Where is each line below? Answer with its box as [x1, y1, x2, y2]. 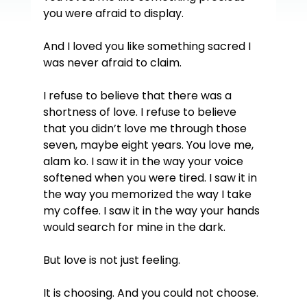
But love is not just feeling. [42, 251, 180, 268]
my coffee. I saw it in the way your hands [42, 202, 262, 219]
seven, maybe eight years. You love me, [42, 136, 256, 153]
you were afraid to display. [42, 5, 184, 21]
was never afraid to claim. [42, 54, 182, 71]
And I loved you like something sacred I [42, 38, 254, 54]
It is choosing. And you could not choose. [42, 284, 258, 301]
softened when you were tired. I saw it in [42, 169, 260, 186]
